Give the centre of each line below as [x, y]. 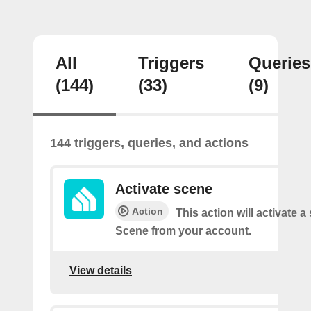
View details [101, 271]
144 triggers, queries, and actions [149, 143]
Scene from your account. [183, 230]
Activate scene [164, 188]
